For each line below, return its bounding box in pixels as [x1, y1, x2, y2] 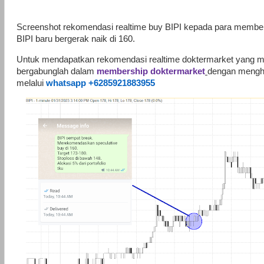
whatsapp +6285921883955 [46, 78, 155, 88]
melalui [16, 78, 46, 88]
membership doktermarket [97, 66, 205, 76]
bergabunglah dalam [16, 66, 97, 76]
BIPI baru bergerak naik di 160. [16, 34, 135, 44]
